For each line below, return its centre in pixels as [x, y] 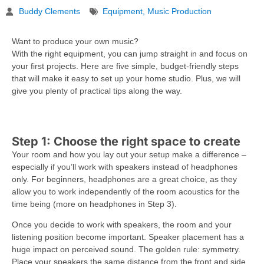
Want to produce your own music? [75, 42]
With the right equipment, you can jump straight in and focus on [130, 54]
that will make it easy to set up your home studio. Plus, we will [126, 79]
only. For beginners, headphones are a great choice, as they [124, 179]
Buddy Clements [49, 11]
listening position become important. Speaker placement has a [128, 237]
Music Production [179, 11]
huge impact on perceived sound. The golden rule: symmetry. [126, 249]
